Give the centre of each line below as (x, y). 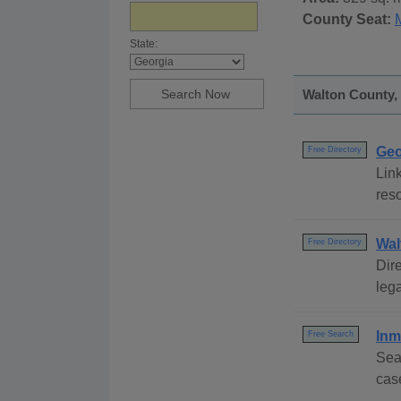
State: (144, 44)
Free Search (331, 334)
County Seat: (347, 20)
